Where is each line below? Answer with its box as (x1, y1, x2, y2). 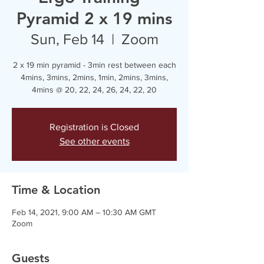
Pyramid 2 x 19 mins (16, 8, 172, 28)
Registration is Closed (49, 122, 139, 132)
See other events (59, 136, 130, 146)
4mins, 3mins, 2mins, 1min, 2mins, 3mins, (21, 72, 168, 82)
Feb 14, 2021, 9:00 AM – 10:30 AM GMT (12, 207, 156, 217)
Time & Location (12, 183, 100, 197)
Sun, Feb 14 (30, 31, 104, 47)
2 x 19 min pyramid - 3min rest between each (12, 60, 176, 70)
